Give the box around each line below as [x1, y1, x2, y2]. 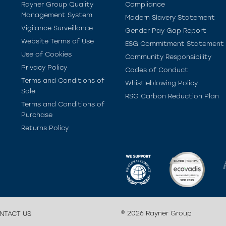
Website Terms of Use [21, 37, 94, 45]
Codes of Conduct [125, 66, 188, 74]
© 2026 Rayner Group [121, 209, 192, 217]
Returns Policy [21, 124, 69, 132]
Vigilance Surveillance [21, 24, 93, 32]
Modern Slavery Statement [125, 14, 215, 21]
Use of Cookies [21, 50, 72, 58]
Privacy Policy [21, 64, 67, 71]
